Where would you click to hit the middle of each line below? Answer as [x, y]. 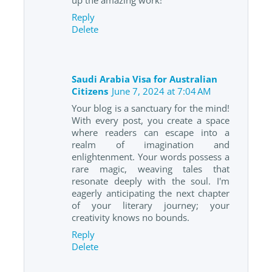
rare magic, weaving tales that [151, 169]
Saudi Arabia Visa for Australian [144, 79]
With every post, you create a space [151, 121]
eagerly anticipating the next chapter [151, 193]
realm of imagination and [151, 145]
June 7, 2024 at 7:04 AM [161, 91]
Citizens [90, 91]
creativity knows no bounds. [131, 218]
